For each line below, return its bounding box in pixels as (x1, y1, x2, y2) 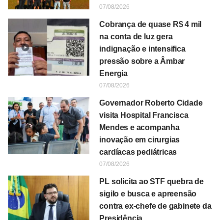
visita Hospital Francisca (99, 111, 189, 120)
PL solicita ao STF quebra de (99, 177, 204, 186)
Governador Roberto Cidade (99, 99, 203, 108)
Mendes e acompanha (99, 123, 180, 132)
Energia (99, 69, 128, 78)
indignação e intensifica (99, 45, 186, 54)
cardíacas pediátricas (99, 148, 177, 157)
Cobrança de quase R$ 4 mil (99, 20, 202, 29)
